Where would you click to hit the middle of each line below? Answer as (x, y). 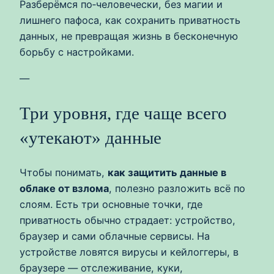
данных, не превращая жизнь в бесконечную (129, 36)
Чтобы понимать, (64, 173)
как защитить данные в (167, 173)
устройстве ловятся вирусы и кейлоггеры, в (129, 252)
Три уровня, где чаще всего (123, 113)
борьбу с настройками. (77, 52)
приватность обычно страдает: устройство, (128, 220)
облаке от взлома (64, 189)
